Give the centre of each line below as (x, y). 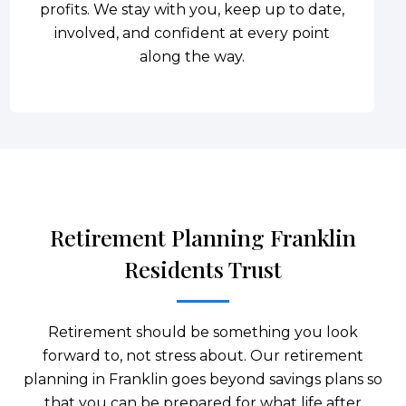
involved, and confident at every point (192, 33)
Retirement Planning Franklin (203, 237)
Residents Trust (203, 268)
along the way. (192, 56)
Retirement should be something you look (203, 332)
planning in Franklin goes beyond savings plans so (203, 379)
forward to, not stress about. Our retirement (203, 355)
